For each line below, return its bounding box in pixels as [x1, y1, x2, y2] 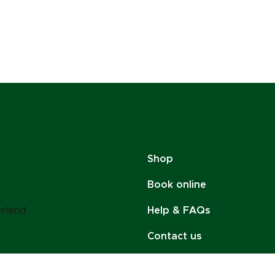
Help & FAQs [147, 206, 211, 216]
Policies [147, 257, 185, 268]
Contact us [147, 231, 203, 242]
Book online [147, 180, 207, 190]
